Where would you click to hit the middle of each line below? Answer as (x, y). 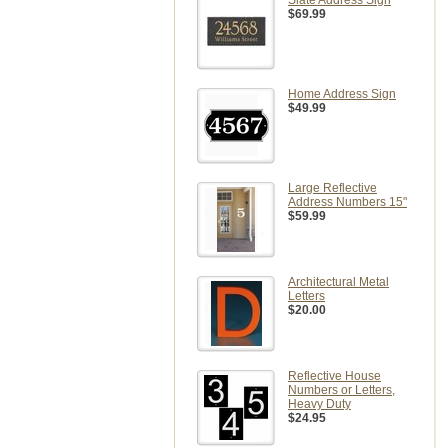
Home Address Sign (342, 94)
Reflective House (334, 376)
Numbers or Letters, (341, 390)
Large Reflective (332, 188)
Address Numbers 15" (347, 202)
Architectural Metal (338, 282)
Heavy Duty (319, 404)
